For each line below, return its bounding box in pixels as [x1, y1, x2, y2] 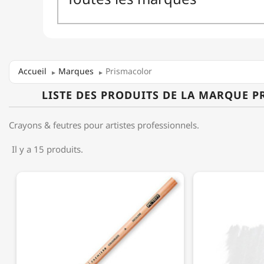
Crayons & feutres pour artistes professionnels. [9, 118, 199, 131]
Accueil [18, 65, 47, 77]
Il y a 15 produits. [12, 143, 83, 155]
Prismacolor [105, 65, 152, 77]
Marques [58, 65, 94, 77]
